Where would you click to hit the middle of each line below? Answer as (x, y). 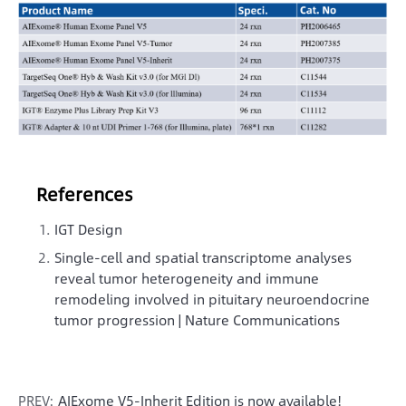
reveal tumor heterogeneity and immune (187, 277)
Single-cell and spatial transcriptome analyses (203, 256)
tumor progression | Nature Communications (197, 319)
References (85, 193)
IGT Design (88, 228)
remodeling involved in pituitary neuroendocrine (212, 298)
